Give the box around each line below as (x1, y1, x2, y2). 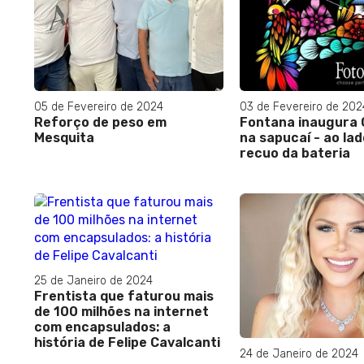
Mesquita (34, 130, 94, 146)
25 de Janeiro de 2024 (34, 274, 153, 288)
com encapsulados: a (34, 319, 171, 336)
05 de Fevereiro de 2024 (34, 100, 163, 115)
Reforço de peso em (34, 115, 167, 131)
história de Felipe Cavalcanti (34, 335, 220, 351)
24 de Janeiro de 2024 (239, 347, 358, 362)
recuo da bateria (239, 145, 350, 162)
